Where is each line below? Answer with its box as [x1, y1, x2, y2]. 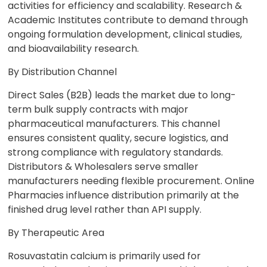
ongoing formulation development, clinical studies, [8, 27, 243, 41]
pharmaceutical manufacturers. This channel [8, 117, 221, 131]
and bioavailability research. [8, 42, 139, 55]
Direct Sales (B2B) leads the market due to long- [8, 88, 237, 102]
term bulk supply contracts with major [8, 103, 189, 116]
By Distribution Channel [8, 65, 117, 79]
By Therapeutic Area [8, 226, 105, 240]
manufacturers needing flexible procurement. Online [8, 174, 255, 188]
